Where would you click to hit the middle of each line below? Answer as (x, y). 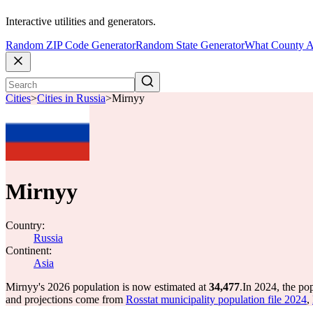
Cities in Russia (71, 99)
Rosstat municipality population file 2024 (216, 299)
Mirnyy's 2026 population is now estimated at (107, 287)
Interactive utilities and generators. (81, 22)
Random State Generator (190, 45)
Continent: (29, 250)
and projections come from (66, 299)
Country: (25, 225)
